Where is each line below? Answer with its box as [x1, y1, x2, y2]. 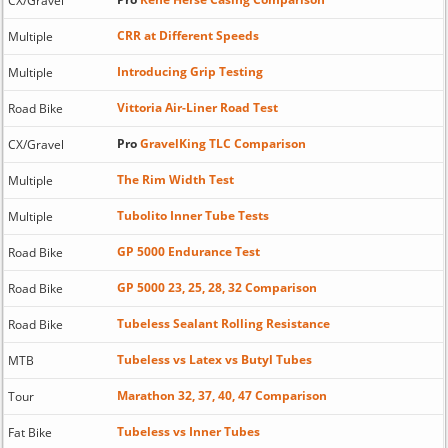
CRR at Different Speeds [116, 26, 259, 44]
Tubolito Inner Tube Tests [116, 206, 269, 224]
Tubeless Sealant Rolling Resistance [116, 314, 330, 332]
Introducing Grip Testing [116, 62, 263, 80]
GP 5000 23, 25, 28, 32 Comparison [116, 278, 317, 296]
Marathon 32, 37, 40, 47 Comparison [116, 386, 327, 404]
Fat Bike [7, 423, 52, 441]
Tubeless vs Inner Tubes [116, 422, 260, 440]
